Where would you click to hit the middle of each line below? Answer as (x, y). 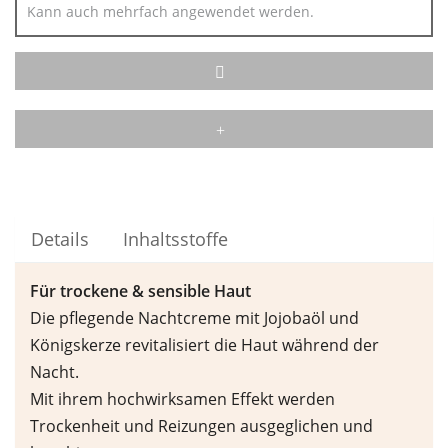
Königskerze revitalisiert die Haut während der (204, 345)
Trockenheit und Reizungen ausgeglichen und (201, 426)
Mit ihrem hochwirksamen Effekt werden (182, 399)
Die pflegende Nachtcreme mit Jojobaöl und (194, 318)
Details (60, 239)
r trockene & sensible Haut (150, 291)
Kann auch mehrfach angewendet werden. (170, 12)
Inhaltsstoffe (175, 239)
